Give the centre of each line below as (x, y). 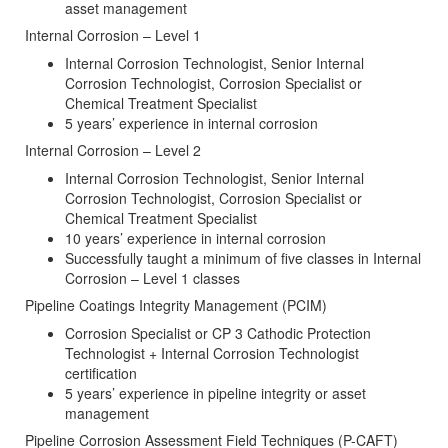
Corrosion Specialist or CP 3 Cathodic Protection (218, 333)
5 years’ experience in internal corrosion (191, 123)
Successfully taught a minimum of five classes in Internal (243, 258)
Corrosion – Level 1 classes (152, 278)
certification (101, 373)
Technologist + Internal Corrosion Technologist (212, 353)
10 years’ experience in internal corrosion (195, 238)
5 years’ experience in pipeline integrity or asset (215, 393)
